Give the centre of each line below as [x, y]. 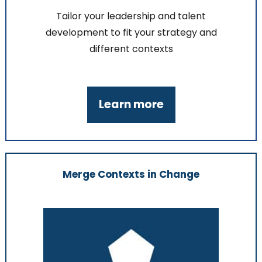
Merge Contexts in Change [131, 175]
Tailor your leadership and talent [131, 16]
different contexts [131, 49]
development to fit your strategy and [131, 32]
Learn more [131, 105]
